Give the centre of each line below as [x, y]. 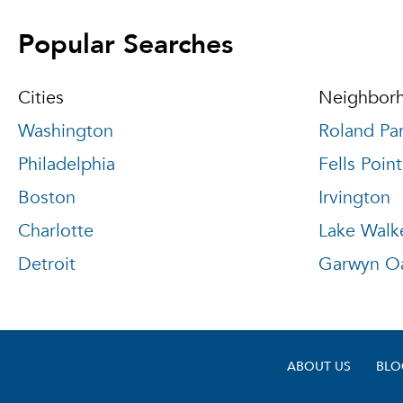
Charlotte [56, 231]
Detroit [47, 264]
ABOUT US [319, 366]
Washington [66, 131]
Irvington [354, 197]
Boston [47, 197]
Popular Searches [125, 42]
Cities [41, 98]
